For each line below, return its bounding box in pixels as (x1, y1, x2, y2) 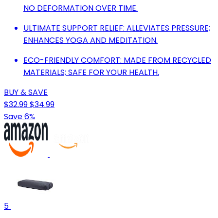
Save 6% (4, 111, 35, 123)
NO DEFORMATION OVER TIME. (23, 2, 138, 14)
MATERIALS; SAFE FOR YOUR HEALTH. (23, 67, 159, 78)
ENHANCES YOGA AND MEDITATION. (23, 35, 158, 46)
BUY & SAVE (4, 87, 48, 98)
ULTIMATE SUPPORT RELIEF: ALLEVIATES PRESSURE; (23, 22, 210, 34)
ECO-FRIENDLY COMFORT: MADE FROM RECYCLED (23, 54, 211, 66)
